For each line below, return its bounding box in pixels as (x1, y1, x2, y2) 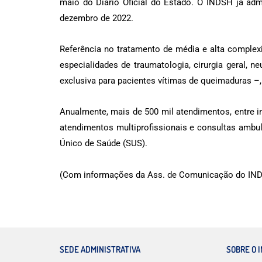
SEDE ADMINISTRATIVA (60, 243, 140, 255)
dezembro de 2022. (60, 12, 133, 23)
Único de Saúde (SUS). (60, 138, 147, 149)
